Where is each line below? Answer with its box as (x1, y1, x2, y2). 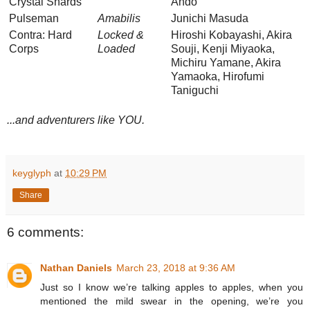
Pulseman (9, 12, 59, 24)
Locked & (98, 28, 144, 41)
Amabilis (98, 12, 140, 24)
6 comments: (7, 224, 84, 239)
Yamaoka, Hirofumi (171, 70, 264, 82)
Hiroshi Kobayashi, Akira (171, 28, 292, 41)
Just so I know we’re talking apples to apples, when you (40, 282, 303, 293)
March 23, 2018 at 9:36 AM (116, 262, 235, 274)
